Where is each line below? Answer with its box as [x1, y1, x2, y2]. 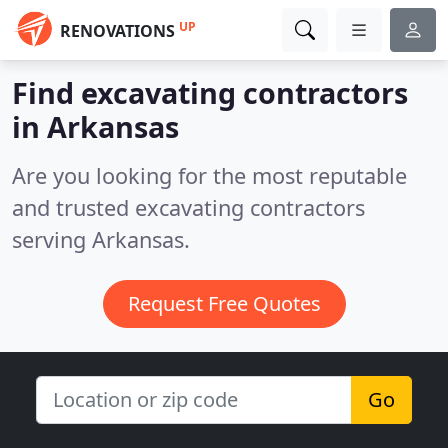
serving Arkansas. [12, 225, 190, 254]
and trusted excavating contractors [12, 193, 365, 222]
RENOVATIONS [60, 20, 175, 42]
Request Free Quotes [127, 290, 321, 317]
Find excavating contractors [12, 73, 408, 112]
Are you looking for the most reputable [12, 161, 407, 190]
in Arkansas [12, 107, 179, 146]
